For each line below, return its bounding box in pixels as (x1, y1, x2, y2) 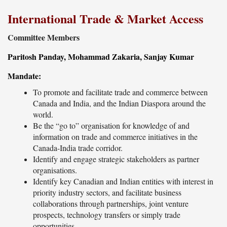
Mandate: (8, 70, 41, 82)
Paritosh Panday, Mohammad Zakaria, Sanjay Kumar (8, 51, 194, 63)
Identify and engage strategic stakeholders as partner (33, 154, 199, 165)
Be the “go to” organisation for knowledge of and (33, 120, 190, 131)
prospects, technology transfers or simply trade (33, 209, 180, 220)
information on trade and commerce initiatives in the (33, 131, 198, 142)
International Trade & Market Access (8, 9, 203, 27)
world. (33, 109, 53, 120)
